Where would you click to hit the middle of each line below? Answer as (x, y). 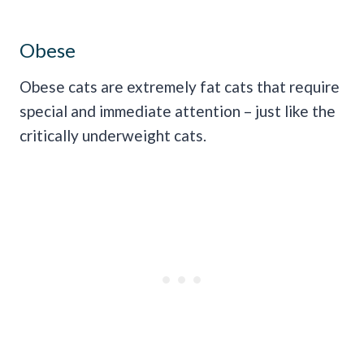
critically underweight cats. (113, 135)
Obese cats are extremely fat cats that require (180, 86)
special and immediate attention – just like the (178, 110)
